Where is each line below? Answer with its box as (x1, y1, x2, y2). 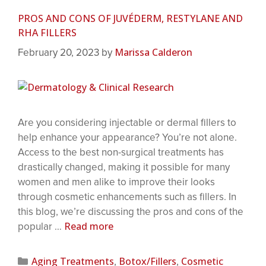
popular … (18, 220, 64, 233)
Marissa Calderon (115, 45, 192, 59)
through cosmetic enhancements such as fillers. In (18, 190, 236, 203)
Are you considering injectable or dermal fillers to (18, 116, 236, 129)
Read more (64, 219, 113, 233)
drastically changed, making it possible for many (18, 160, 230, 173)
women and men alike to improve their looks (18, 175, 215, 188)
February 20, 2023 (18, 46, 99, 59)
